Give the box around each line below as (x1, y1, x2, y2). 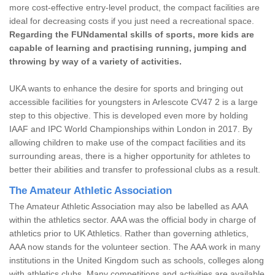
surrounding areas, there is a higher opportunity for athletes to (9, 150, 250, 161)
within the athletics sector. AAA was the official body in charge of (9, 214, 256, 225)
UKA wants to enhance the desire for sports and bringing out (9, 83, 243, 93)
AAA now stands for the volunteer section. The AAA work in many (9, 241, 260, 252)
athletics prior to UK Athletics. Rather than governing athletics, (9, 228, 249, 238)
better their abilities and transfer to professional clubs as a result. (9, 164, 260, 174)
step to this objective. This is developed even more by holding (9, 110, 248, 120)
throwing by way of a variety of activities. (9, 56, 182, 66)
